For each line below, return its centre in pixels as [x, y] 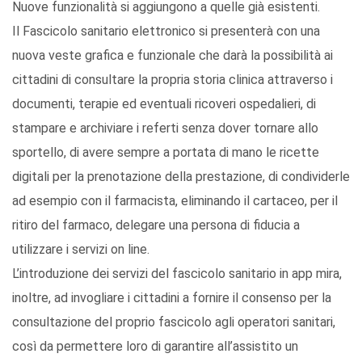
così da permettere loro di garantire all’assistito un [155, 347]
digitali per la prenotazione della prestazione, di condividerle [181, 177]
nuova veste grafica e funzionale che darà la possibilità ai [173, 56]
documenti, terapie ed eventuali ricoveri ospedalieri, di [164, 104]
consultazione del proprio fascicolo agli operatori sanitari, [174, 322]
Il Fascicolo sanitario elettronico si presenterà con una [166, 32]
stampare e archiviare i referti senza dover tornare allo [165, 128]
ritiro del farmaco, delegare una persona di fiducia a [156, 225]
